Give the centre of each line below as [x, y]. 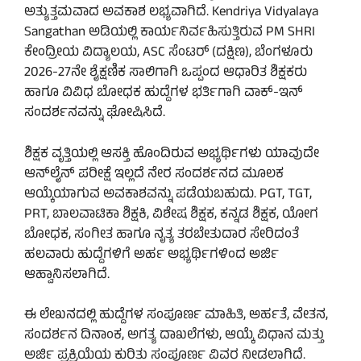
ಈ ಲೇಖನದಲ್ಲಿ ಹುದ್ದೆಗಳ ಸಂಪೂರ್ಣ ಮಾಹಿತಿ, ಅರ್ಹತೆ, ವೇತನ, [176, 316]
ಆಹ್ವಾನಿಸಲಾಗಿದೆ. [67, 275]
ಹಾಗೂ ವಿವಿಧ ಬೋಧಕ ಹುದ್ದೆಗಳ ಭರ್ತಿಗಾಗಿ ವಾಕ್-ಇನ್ [164, 94]
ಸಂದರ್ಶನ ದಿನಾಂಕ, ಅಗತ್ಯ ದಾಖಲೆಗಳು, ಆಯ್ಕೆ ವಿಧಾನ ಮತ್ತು [174, 336]
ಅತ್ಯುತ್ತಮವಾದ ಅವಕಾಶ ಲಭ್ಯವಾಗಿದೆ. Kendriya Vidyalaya [171, 13]
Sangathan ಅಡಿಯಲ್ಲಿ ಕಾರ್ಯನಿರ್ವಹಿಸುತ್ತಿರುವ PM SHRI [170, 33]
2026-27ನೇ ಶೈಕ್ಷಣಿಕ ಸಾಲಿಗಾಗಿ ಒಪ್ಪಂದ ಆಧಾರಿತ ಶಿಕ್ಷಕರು [166, 74]
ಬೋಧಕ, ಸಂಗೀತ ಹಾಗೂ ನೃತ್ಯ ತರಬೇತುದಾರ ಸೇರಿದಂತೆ [162, 235]
